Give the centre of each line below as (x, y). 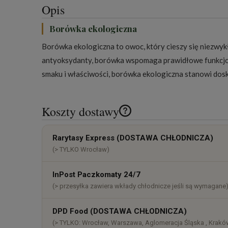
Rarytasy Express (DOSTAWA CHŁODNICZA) (133, 138)
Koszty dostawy (82, 112)
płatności (145, 145)
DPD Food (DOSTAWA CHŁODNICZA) (120, 211)
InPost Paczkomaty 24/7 (96, 175)
